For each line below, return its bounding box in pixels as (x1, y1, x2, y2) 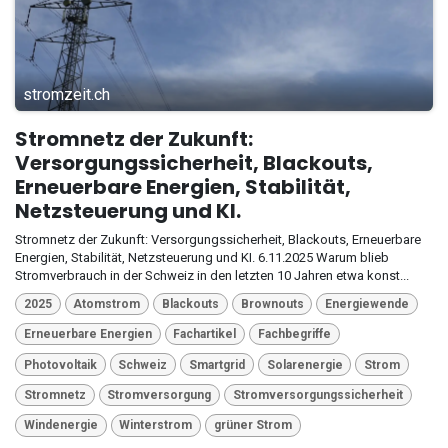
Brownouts (240, 296, 304, 311)
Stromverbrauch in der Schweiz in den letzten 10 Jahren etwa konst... (15, 267, 409, 283)
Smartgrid (188, 357, 245, 372)
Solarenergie (266, 357, 343, 372)
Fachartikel (173, 327, 237, 342)
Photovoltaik (23, 357, 97, 372)
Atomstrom (73, 296, 141, 311)
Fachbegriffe (257, 327, 331, 342)
